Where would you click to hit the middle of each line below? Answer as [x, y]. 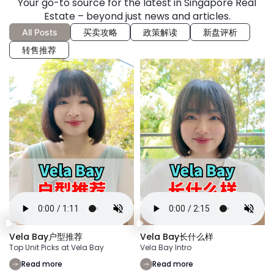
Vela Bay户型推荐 [46, 237]
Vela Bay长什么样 [177, 237]
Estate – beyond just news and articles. [137, 16]
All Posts [40, 32]
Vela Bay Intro [166, 248]
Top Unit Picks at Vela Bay [57, 248]
